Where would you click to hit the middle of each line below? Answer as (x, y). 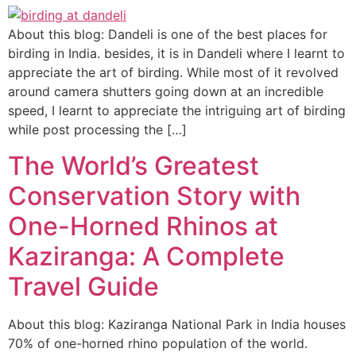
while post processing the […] (97, 130)
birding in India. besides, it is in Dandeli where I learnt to (176, 54)
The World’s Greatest (133, 165)
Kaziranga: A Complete (146, 256)
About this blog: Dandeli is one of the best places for (168, 35)
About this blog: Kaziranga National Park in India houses (177, 324)
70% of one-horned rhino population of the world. (158, 343)
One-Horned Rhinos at (143, 226)
